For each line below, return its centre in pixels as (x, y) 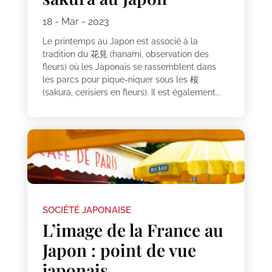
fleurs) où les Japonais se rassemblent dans (129, 67)
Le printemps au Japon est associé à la (120, 42)
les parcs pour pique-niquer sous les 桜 (120, 80)
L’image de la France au (133, 229)
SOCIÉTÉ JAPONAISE (87, 210)
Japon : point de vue (119, 250)
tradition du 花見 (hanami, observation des (125, 54)
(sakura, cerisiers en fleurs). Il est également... (131, 93)
